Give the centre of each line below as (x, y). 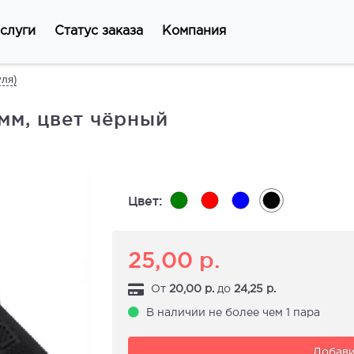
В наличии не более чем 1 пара (233, 313)
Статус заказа (99, 31)
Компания (194, 31)
